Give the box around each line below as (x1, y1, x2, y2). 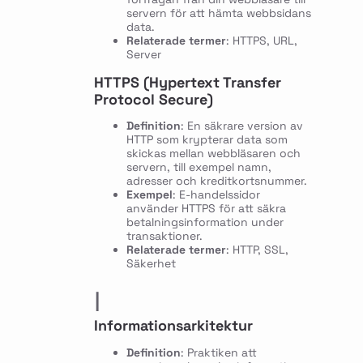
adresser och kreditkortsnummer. (126, 173, 307, 189)
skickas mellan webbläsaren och (126, 146, 301, 161)
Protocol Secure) (93, 89, 213, 109)
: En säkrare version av (180, 118, 303, 134)
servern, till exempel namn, (126, 160, 271, 175)
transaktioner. (126, 228, 203, 244)
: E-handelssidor (172, 187, 260, 203)
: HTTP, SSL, (225, 242, 288, 258)
